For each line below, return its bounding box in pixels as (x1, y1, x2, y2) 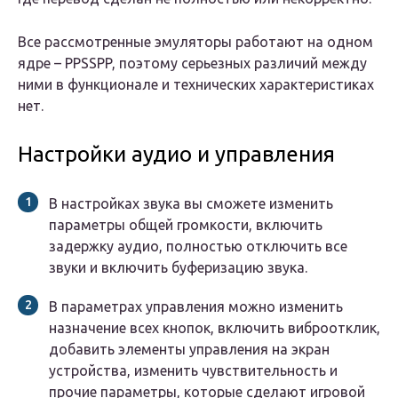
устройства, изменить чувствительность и (49, 362, 338, 379)
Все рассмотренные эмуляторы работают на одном (18, 34, 373, 51)
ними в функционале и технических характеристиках (18, 76, 374, 93)
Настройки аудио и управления (18, 142, 335, 167)
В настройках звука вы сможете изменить (49, 195, 333, 212)
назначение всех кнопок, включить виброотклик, (49, 320, 380, 337)
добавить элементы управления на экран (49, 341, 330, 358)
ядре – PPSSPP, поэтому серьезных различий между (18, 55, 367, 72)
